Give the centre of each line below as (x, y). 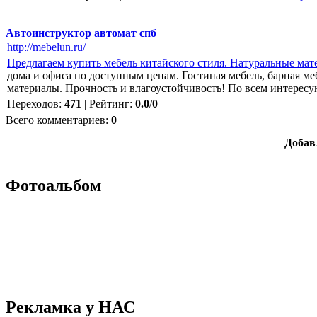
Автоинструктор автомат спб (81, 33)
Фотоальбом (53, 185)
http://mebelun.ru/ (46, 47)
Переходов (33, 103)
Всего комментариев (56, 120)
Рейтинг (109, 103)
